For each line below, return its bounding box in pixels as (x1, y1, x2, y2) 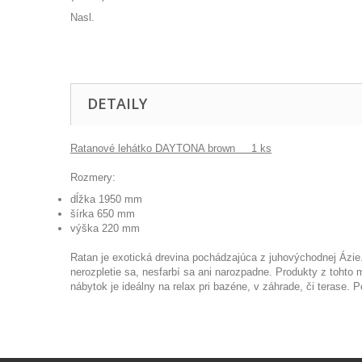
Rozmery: (70, 171, 116, 183)
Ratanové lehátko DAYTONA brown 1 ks (70, 142, 271, 154)
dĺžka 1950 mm (70, 193, 142, 205)
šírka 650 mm (70, 208, 135, 220)
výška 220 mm (70, 222, 140, 234)
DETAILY (87, 94, 147, 113)
